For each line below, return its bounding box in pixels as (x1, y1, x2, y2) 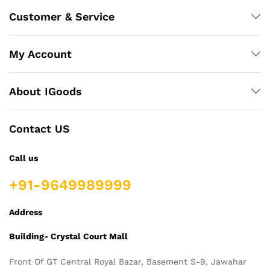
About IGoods (9, 84, 82, 98)
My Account (9, 47, 72, 60)
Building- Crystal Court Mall (9, 231, 128, 241)
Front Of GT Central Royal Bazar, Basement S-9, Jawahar (9, 257, 246, 267)
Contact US (9, 122, 70, 135)
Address (9, 207, 42, 218)
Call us (9, 152, 38, 163)
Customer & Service (9, 10, 115, 23)
